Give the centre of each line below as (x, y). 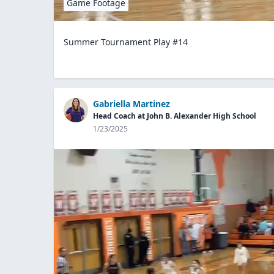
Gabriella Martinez (131, 103)
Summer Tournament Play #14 (126, 42)
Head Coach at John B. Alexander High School (175, 116)
